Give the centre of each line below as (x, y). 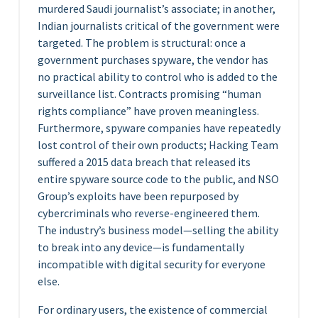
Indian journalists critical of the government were (159, 26)
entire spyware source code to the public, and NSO (158, 179)
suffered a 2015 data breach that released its (144, 162)
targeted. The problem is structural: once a (142, 43)
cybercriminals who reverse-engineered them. (149, 213)
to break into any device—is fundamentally (141, 247)
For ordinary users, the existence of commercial (153, 309)
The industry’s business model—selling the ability (158, 230)
